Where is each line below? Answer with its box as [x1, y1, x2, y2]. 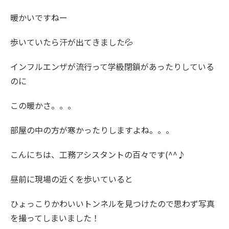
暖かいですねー [10, 11, 67, 24]
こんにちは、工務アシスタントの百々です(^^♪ [10, 148, 186, 161]
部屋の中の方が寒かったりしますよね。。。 [10, 124, 174, 136]
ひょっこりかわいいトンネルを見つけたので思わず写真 [10, 197, 215, 210]
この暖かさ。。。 [10, 99, 76, 112]
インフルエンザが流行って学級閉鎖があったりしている [10, 60, 214, 73]
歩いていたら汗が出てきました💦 [10, 36, 133, 49]
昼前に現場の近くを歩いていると [10, 173, 133, 186]
